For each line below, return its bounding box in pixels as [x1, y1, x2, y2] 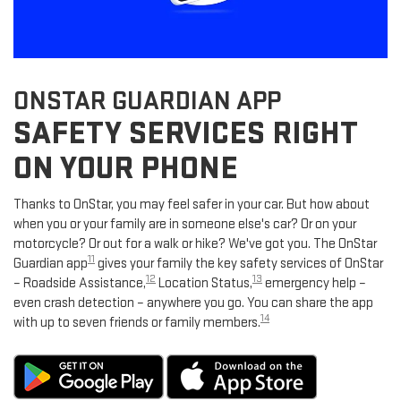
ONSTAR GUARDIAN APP [13, 84, 281, 117]
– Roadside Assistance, [13, 274, 146, 292]
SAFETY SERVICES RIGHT [13, 114, 358, 153]
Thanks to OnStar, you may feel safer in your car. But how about [13, 195, 370, 213]
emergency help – [262, 274, 366, 292]
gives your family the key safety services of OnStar [95, 254, 383, 272]
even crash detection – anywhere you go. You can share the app [13, 294, 373, 311]
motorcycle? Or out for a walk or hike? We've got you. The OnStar [13, 235, 377, 252]
